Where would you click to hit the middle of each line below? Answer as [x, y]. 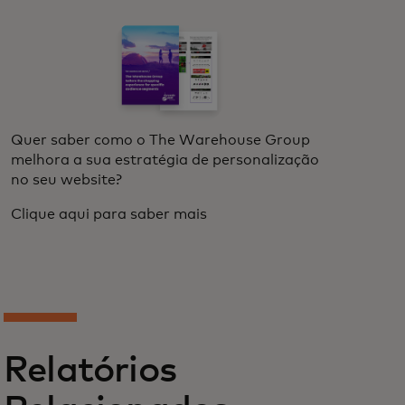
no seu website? [66, 179]
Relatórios [90, 370]
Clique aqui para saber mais [109, 214]
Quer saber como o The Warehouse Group [160, 140]
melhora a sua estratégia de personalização [165, 160]
